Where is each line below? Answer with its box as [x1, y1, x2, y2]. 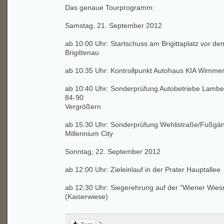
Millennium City [65, 129, 113, 137]
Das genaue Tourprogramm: [65, 3, 156, 11]
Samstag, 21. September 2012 [65, 21, 162, 29]
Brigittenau [65, 48, 127, 56]
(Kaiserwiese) [65, 192, 108, 200]
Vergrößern [65, 102, 101, 110]
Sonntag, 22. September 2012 [65, 147, 160, 155]
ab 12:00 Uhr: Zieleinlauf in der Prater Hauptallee [65, 165, 222, 173]
